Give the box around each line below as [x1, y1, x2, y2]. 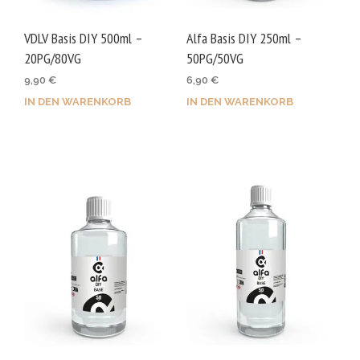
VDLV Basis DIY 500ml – [24, 28, 142, 47]
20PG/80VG [24, 48, 81, 67]
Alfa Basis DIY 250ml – [186, 28, 301, 47]
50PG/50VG [186, 48, 243, 67]
